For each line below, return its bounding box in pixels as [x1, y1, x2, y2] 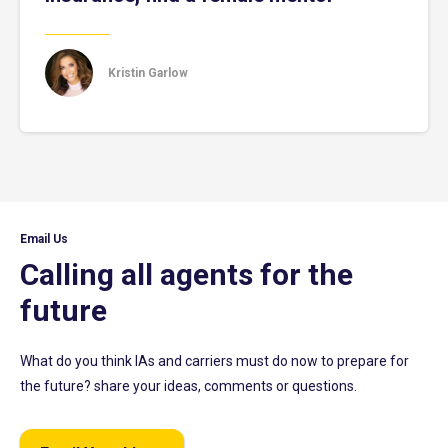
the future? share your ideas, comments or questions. [20, 378, 357, 394]
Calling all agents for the [20, 257, 353, 292]
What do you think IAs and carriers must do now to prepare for [20, 353, 409, 369]
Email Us [20, 232, 68, 246]
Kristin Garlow [108, 65, 188, 80]
